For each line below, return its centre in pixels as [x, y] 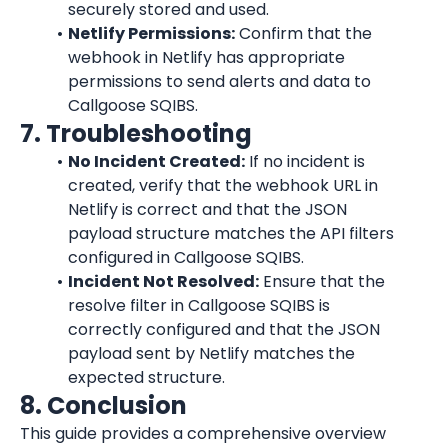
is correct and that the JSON [232, 209]
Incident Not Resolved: [163, 281]
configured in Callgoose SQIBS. [186, 257]
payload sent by [133, 353]
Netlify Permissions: [151, 33]
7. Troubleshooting [136, 133]
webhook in [115, 57]
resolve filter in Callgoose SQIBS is [199, 305]
